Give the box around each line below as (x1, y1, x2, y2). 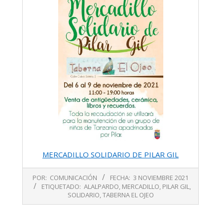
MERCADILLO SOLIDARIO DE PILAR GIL (42, 149, 179, 159)
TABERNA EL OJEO (102, 190, 154, 199)
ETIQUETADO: (41, 182, 81, 191)
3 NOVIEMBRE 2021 (133, 173, 188, 182)
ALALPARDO (84, 182, 119, 191)
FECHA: (110, 173, 130, 182)
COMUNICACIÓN (50, 173, 97, 182)
